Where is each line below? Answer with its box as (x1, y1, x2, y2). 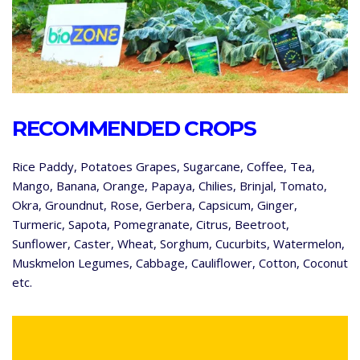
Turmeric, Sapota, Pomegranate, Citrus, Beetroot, (12, 216, 289, 233)
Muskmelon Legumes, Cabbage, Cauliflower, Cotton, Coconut (12, 255, 348, 272)
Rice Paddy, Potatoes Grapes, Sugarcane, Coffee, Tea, (12, 158, 315, 175)
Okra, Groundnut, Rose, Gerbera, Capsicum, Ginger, (12, 197, 297, 214)
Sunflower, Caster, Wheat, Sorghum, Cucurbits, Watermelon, (12, 235, 345, 252)
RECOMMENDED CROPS (12, 116, 256, 142)
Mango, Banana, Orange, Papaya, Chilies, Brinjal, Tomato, (12, 178, 327, 194)
